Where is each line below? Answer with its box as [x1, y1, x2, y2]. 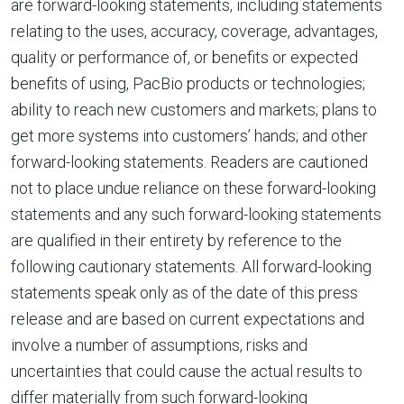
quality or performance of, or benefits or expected [11, 48, 358, 67]
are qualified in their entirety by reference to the [11, 231, 342, 250]
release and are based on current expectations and [11, 309, 364, 328]
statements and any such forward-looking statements [11, 205, 381, 224]
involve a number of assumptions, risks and [11, 335, 308, 354]
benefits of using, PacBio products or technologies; [11, 74, 365, 93]
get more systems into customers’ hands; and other [11, 126, 368, 145]
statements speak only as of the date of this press [11, 283, 358, 302]
